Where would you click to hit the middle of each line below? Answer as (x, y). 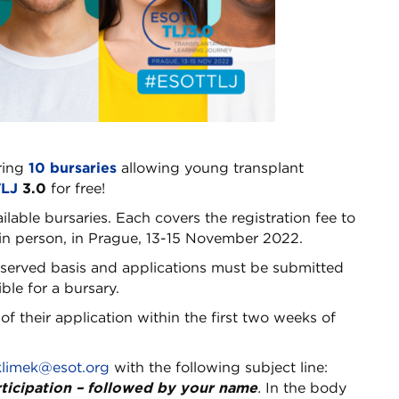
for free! (76, 188)
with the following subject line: (219, 367)
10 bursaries (73, 167)
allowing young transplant (210, 167)
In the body (306, 387)
